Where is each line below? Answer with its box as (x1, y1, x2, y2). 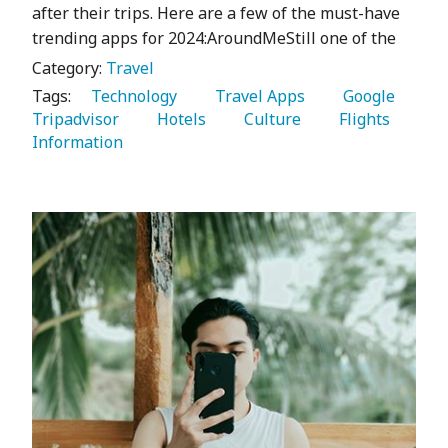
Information (32, 131, 127, 154)
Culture (232, 108, 305, 131)
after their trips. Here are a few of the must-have (32, 2, 400, 25)
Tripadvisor (32, 108, 123, 131)
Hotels (145, 108, 210, 131)
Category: (32, 57, 106, 80)
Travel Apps (203, 85, 309, 108)
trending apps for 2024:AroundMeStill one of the (32, 27, 396, 50)
